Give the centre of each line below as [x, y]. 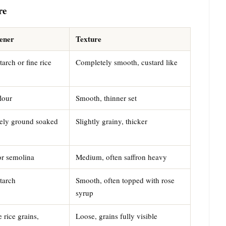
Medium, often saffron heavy [121, 157]
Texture [89, 39]
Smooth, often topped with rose [125, 180]
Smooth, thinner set [106, 98]
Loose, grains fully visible [117, 216]
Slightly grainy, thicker [111, 121]
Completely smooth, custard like [127, 62]
